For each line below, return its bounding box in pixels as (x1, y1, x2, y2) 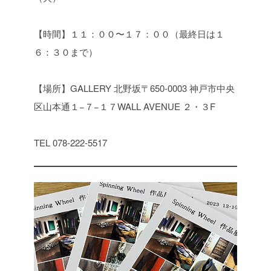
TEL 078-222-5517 (34, 136, 107, 149)
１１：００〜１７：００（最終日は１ (70, 27, 224, 40)
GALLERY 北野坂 (70, 82, 141, 94)
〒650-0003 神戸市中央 (141, 82, 235, 94)
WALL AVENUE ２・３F (117, 100, 215, 113)
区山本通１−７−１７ (34, 100, 117, 113)
